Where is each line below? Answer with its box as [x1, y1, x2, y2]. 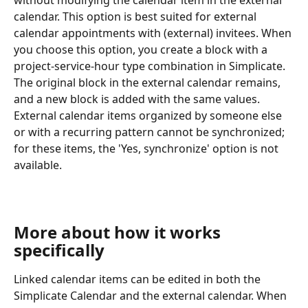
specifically [14, 239, 104, 262]
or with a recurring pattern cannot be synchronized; [14, 124, 287, 140]
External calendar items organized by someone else [14, 108, 285, 124]
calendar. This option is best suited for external [14, 9, 259, 25]
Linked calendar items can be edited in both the [14, 272, 263, 287]
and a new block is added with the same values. [14, 91, 260, 107]
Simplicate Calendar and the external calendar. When [14, 288, 289, 304]
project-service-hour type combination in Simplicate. [14, 58, 288, 74]
